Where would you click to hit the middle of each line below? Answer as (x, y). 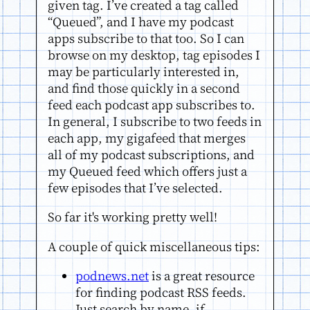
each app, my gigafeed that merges (147, 138)
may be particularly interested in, (144, 71)
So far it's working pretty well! (133, 217)
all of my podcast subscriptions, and (151, 154)
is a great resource (202, 275)
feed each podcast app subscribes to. (152, 104)
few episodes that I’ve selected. (135, 188)
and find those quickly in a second (144, 88)
